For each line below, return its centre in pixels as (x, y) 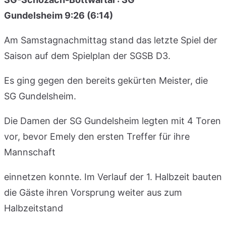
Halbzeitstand (35, 208)
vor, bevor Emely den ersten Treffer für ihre (97, 136)
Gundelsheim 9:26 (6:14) (59, 15)
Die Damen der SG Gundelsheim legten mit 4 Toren (112, 121)
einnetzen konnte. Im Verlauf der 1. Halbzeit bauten (113, 177)
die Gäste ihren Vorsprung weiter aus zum (93, 192)
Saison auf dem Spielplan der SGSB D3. (89, 55)
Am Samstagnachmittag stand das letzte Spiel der (111, 40)
